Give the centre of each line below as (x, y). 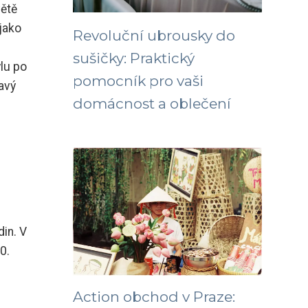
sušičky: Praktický (134, 58)
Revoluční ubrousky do (154, 35)
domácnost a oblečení (152, 103)
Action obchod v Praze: (154, 297)
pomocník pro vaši (138, 81)
